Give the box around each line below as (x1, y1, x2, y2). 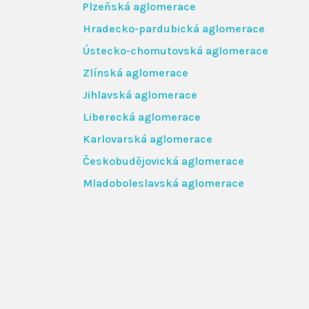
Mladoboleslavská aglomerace (83, 176, 244, 190)
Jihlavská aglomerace (83, 88, 197, 101)
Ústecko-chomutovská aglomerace (83, 43, 268, 57)
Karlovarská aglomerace (83, 132, 212, 146)
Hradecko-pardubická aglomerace (83, 21, 265, 35)
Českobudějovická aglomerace (83, 154, 244, 168)
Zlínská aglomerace (83, 66, 188, 79)
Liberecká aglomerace (83, 110, 201, 123)
